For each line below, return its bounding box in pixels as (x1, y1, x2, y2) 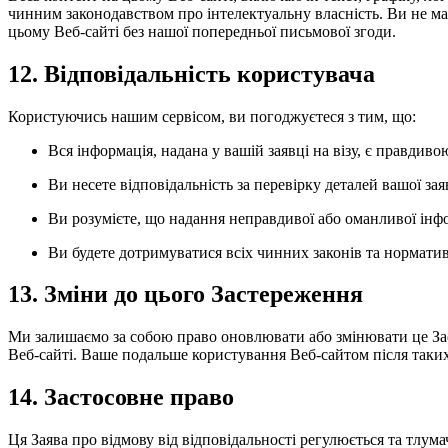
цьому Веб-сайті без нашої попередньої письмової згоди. (8, 22, 396, 40)
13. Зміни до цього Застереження (8, 281, 363, 308)
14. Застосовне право (8, 384, 234, 411)
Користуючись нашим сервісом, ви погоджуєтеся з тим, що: (8, 107, 416, 125)
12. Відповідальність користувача (8, 60, 375, 87)
